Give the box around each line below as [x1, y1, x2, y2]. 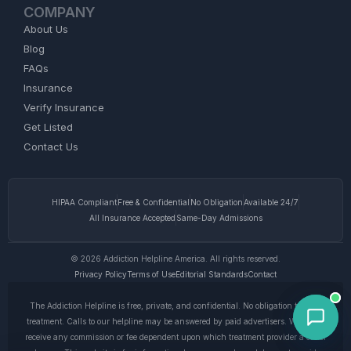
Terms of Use [127, 269, 175, 279]
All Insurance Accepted [89, 212, 175, 223]
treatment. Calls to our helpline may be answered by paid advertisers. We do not [26, 316, 325, 326]
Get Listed [24, 120, 73, 133]
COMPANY [24, 3, 96, 20]
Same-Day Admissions [175, 212, 262, 223]
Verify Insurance [24, 100, 104, 114]
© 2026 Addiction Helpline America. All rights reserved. [71, 253, 280, 263]
